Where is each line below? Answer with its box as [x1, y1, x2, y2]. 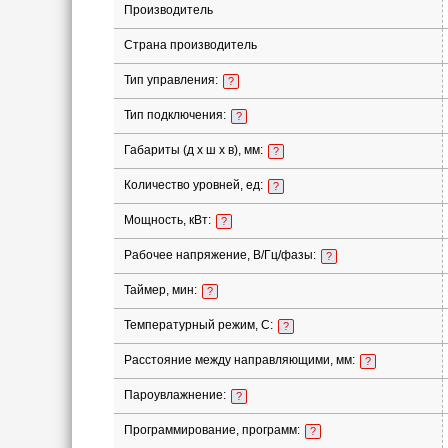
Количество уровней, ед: [123, 178, 266, 192]
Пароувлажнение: [123, 388, 229, 402]
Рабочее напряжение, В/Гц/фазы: [123, 248, 319, 262]
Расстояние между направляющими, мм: [123, 353, 358, 367]
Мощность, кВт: [123, 213, 214, 227]
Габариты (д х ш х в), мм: [123, 143, 266, 157]
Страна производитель [123, 38, 257, 52]
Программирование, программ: [123, 423, 303, 437]
